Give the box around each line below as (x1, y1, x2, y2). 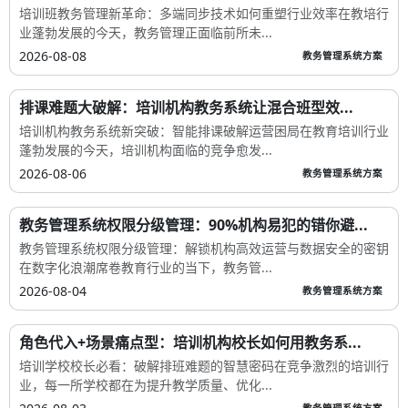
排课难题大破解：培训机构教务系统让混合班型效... (19, 97, 353, 117)
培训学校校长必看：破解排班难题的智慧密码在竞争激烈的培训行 (19, 356, 389, 374)
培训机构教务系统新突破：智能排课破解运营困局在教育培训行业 (19, 121, 389, 139)
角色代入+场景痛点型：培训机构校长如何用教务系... (19, 331, 362, 352)
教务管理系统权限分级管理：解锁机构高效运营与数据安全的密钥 (19, 239, 389, 257)
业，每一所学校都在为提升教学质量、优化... (19, 375, 272, 393)
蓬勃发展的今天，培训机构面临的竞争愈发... (19, 140, 272, 158)
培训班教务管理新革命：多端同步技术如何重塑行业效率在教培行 (19, 4, 389, 22)
